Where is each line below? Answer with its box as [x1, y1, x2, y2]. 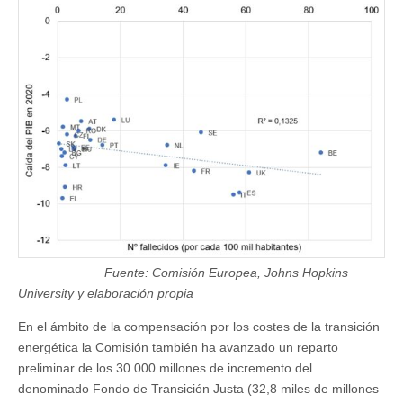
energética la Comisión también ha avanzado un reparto [18, 340, 338, 355]
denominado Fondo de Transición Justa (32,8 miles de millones [18, 381, 379, 397]
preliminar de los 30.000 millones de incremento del [18, 361, 312, 376]
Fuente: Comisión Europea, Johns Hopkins [18, 265, 348, 281]
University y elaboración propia [18, 286, 193, 301]
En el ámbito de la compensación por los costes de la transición [18, 319, 380, 335]
